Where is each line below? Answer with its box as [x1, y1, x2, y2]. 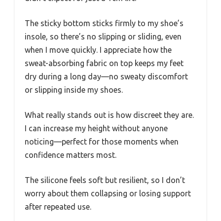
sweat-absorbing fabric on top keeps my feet [25, 58, 184, 68]
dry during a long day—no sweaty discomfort [25, 72, 188, 81]
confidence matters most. [25, 150, 116, 159]
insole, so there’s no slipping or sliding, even [25, 32, 182, 41]
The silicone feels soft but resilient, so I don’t [25, 175, 185, 184]
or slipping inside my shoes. [25, 85, 123, 94]
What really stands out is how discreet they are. [25, 110, 194, 119]
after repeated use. [25, 202, 91, 211]
